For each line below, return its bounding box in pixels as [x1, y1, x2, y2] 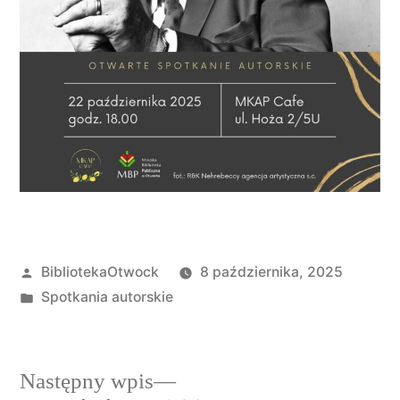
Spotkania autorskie [40, 287, 173, 305]
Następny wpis [20, 367, 154, 396]
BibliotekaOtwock [40, 262, 159, 280]
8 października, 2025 [199, 262, 343, 280]
